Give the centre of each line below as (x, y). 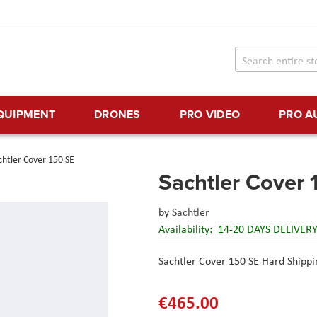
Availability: (187, 229)
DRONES (117, 115)
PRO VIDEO (210, 115)
